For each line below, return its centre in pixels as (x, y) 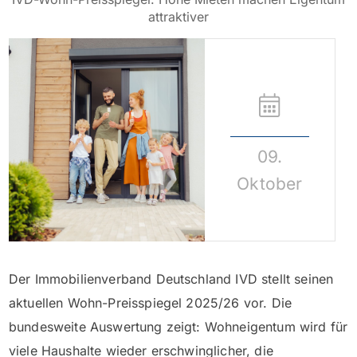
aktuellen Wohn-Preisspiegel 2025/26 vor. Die (151, 303)
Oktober (270, 183)
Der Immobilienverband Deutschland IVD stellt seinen (171, 279)
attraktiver (178, 16)
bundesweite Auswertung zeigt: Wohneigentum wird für (178, 327)
